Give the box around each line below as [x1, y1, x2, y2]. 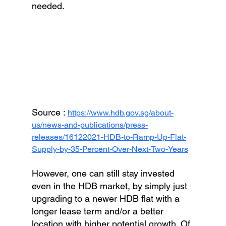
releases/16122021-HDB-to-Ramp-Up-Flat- [31, 132, 186, 142]
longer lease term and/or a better [31, 205, 166, 216]
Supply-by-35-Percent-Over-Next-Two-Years [31, 144, 188, 154]
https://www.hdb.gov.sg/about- [67, 107, 174, 118]
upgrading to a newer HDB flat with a [31, 193, 182, 204]
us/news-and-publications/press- [31, 120, 148, 130]
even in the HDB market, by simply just [31, 180, 190, 191]
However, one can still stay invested [31, 167, 177, 179]
